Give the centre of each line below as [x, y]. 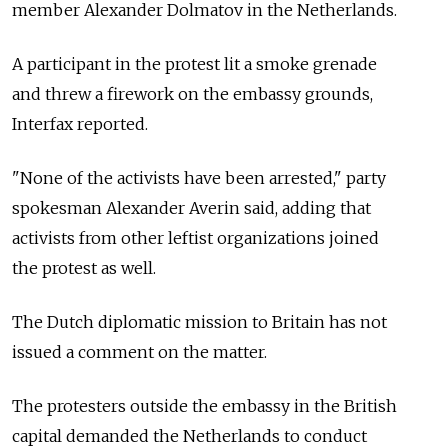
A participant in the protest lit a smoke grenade [194, 63]
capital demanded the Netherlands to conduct [189, 435]
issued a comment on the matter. [139, 351]
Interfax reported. [80, 123]
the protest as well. [84, 267]
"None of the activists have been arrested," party [199, 177]
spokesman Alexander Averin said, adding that [191, 207]
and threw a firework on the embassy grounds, [192, 93]
